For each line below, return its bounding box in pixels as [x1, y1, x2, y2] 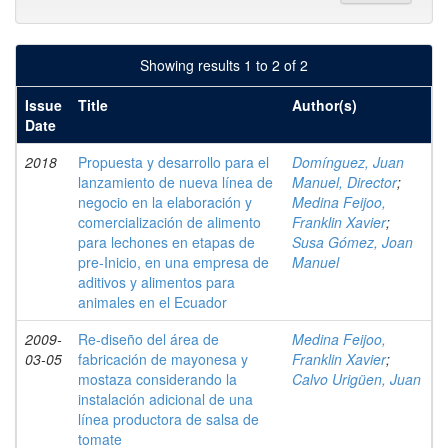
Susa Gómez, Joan [292, 232, 413, 252]
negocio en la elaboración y [78, 192, 252, 212]
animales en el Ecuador [78, 292, 227, 312]
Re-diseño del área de [78, 329, 219, 349]
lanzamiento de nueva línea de [78, 172, 273, 192]
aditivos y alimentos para [78, 272, 235, 292]
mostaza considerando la [78, 369, 237, 389]
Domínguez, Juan [292, 152, 404, 172]
